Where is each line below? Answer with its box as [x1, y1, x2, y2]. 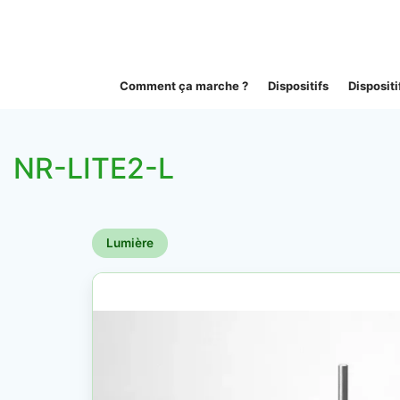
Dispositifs [267, 79, 329, 93]
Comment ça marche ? [119, 79, 248, 93]
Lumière [106, 236, 154, 250]
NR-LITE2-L [13, 151, 174, 186]
